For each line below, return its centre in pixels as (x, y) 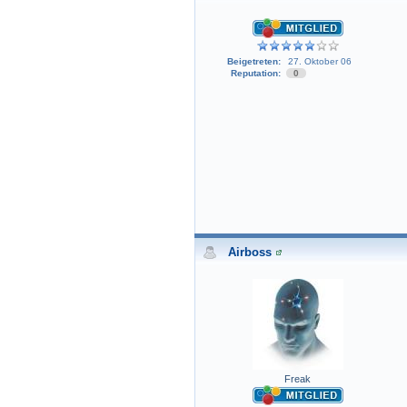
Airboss (250, 253)
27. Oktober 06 (319, 62)
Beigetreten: (253, 62)
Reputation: (255, 74)
